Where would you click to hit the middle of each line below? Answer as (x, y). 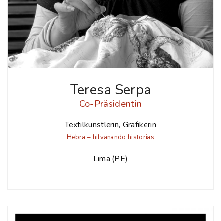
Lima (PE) (110, 159)
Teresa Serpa (110, 90)
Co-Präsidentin (110, 103)
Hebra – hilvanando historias (110, 137)
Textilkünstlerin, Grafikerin (110, 125)
